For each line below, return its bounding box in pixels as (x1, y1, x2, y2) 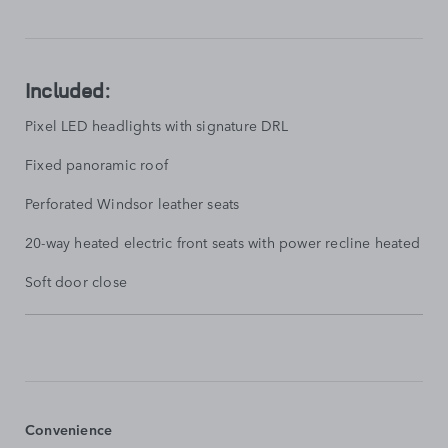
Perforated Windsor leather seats (25, 192, 240, 213)
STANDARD (24, 312, 100, 333)
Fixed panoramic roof (25, 153, 168, 174)
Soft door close (25, 270, 127, 291)
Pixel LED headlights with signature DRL (25, 114, 288, 135)
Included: (25, 75, 110, 104)
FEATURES (24, 331, 91, 352)
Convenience (25, 418, 113, 439)
